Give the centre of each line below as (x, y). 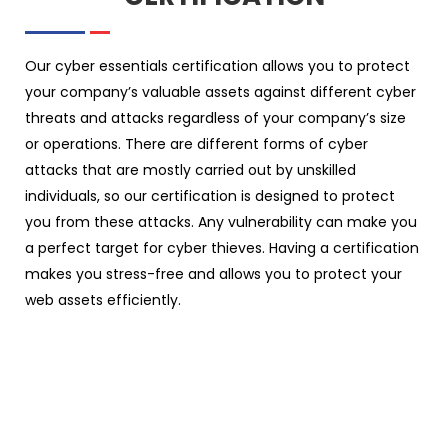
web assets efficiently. (103, 299)
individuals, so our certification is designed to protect (210, 195)
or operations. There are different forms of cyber (196, 143)
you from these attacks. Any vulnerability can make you (221, 221)
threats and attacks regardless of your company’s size (215, 117)
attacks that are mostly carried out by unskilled (190, 169)
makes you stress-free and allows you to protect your (213, 273)
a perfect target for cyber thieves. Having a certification (222, 247)
